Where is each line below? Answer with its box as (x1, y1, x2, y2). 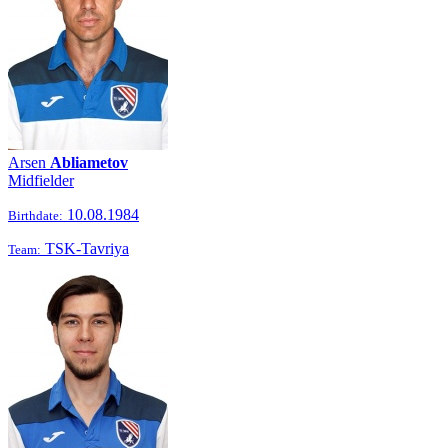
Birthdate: (8, 208, 63, 223)
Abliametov (50, 154, 128, 171)
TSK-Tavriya (41, 240, 129, 257)
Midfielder (8, 172, 74, 189)
